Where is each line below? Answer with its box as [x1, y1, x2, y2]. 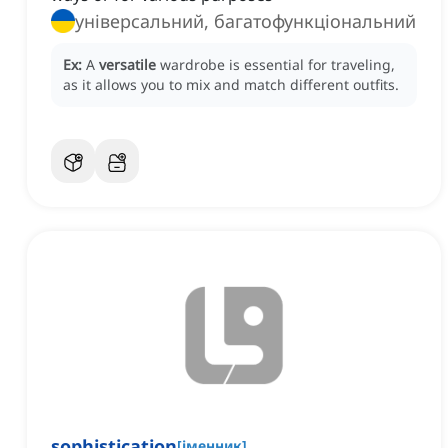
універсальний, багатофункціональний [214, 9, 416, 34]
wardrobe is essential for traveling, [160, 55, 395, 75]
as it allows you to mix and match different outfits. [63, 75, 399, 95]
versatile [99, 55, 156, 75]
